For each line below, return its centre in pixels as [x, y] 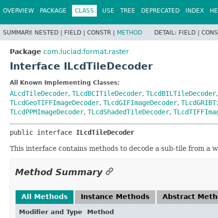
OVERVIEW [18, 11]
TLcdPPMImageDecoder [47, 112]
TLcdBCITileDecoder [107, 93]
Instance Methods [115, 196]
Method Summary [59, 172]
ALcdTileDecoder [39, 93]
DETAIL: [166, 32]
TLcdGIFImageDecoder [140, 102]
